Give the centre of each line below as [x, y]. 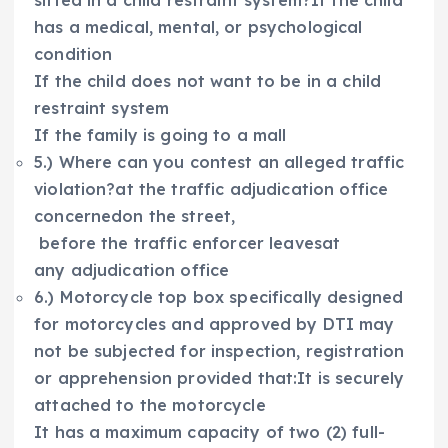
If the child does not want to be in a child [208, 81]
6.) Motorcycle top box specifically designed [219, 297]
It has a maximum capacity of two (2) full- [209, 432]
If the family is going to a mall [160, 135]
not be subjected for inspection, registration [219, 351]
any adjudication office [132, 270]
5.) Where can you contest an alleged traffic [219, 162]
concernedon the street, [135, 216]
